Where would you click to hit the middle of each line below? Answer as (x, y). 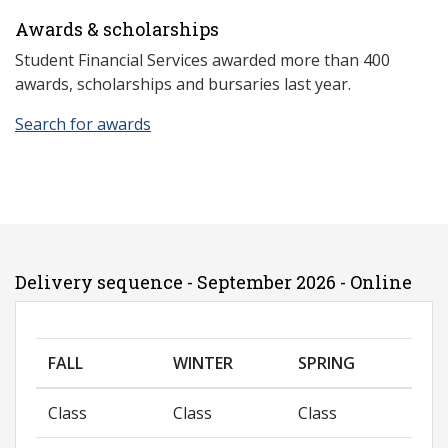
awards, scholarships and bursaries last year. (183, 84)
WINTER (203, 363)
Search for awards (83, 124)
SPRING (326, 363)
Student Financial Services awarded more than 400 (202, 60)
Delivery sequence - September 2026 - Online (213, 282)
